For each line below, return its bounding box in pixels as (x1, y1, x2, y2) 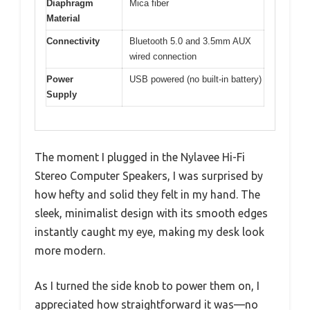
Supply (46, 89, 77, 100)
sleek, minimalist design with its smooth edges (35, 207, 268, 220)
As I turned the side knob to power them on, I (35, 280, 259, 293)
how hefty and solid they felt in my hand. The (35, 188, 260, 201)
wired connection (129, 51, 197, 62)
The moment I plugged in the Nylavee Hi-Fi (35, 151, 245, 164)
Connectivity (46, 35, 100, 46)
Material (46, 12, 80, 24)
